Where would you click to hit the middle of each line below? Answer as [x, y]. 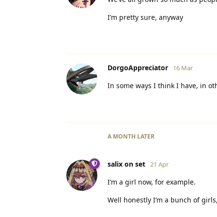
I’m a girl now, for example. [152, 182]
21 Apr [159, 164]
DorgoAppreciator [138, 67]
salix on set [126, 164]
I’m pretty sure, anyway [145, 17]
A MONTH [122, 136]
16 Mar [183, 68]
